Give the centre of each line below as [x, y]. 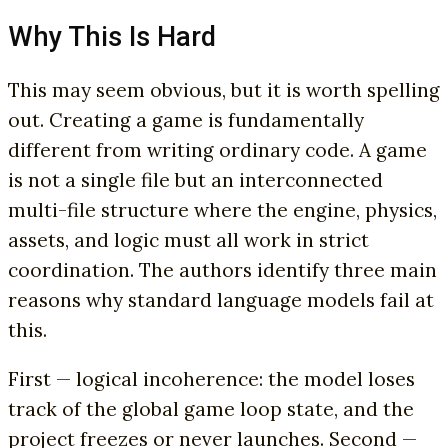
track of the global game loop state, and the [211, 409]
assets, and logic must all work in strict [188, 240]
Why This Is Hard [112, 36]
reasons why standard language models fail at [221, 300]
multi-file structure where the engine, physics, [222, 210]
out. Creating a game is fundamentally [186, 120]
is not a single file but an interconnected [195, 180]
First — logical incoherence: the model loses [211, 379]
